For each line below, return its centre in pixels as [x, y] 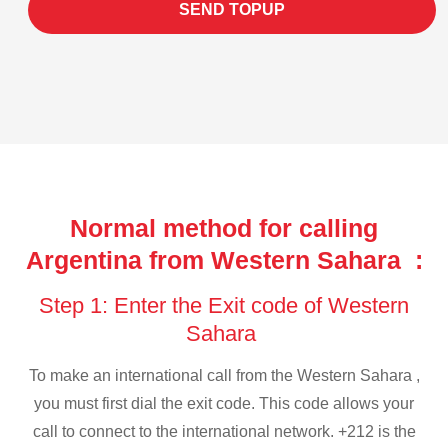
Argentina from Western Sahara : [224, 259]
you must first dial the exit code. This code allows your [224, 404]
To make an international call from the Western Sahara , [224, 376]
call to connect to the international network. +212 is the [224, 432]
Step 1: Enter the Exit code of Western [224, 305]
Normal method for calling [224, 227]
